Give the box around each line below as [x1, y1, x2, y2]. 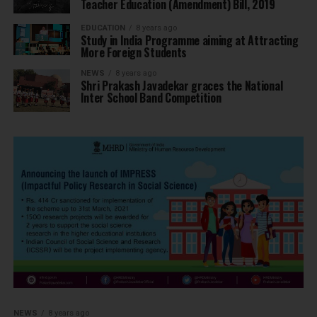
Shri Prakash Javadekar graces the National [80, 77, 283, 95]
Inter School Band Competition [80, 89, 221, 107]
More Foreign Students [80, 44, 187, 62]
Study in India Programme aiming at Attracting [80, 32, 299, 50]
